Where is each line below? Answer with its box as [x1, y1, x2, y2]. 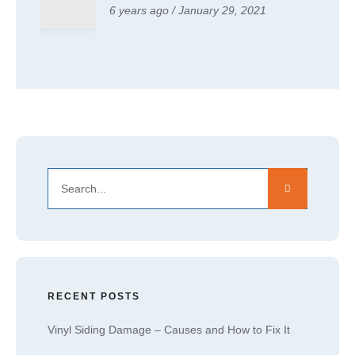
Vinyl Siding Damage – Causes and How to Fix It [48, 323, 290, 336]
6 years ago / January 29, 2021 [109, 4, 266, 17]
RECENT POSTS [48, 291, 140, 302]
